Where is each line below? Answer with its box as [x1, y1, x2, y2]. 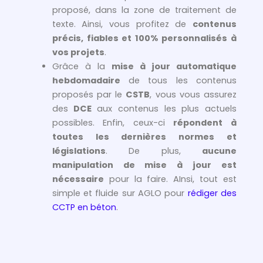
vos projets [52, 46, 104, 59]
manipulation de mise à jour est [52, 159, 237, 171]
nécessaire [52, 173, 104, 186]
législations [52, 145, 106, 157]
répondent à [173, 117, 237, 129]
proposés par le [52, 89, 126, 101]
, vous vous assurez [150, 89, 237, 101]
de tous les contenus [120, 75, 237, 87]
